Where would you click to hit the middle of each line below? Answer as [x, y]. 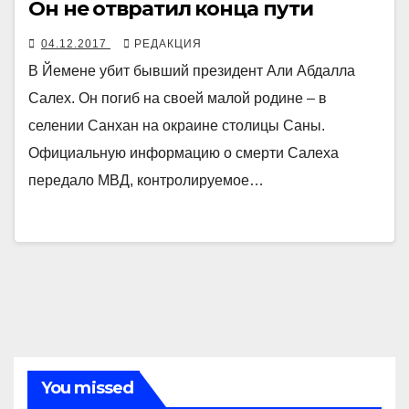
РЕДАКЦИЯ [168, 43]
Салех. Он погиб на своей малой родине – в [178, 98]
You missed [87, 388]
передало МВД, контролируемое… [146, 180]
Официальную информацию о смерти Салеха [184, 152]
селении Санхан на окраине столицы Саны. [177, 125]
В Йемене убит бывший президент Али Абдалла [192, 70]
